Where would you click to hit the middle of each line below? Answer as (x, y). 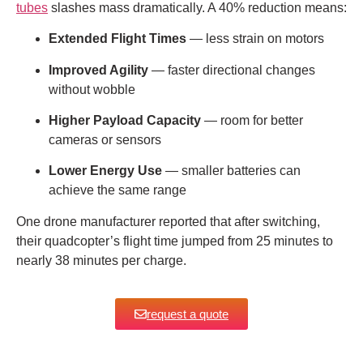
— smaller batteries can (231, 171)
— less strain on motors (255, 39)
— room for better (252, 121)
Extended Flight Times (117, 39)
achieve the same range (117, 190)
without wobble (92, 89)
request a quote (188, 314)
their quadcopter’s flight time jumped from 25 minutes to (175, 241)
